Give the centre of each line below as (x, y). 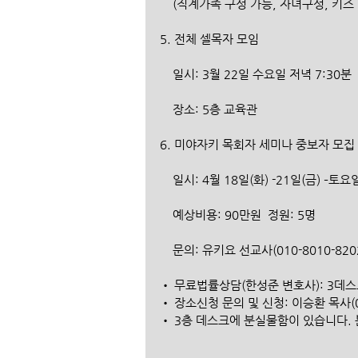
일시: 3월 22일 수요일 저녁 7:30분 (262, 74)
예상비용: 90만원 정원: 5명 (246, 214)
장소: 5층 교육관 (215, 109)
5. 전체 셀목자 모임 (209, 38)
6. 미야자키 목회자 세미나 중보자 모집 (257, 144)
